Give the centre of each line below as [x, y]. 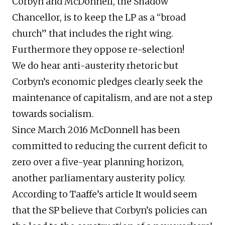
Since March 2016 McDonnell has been [96, 130]
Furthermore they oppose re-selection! [98, 50]
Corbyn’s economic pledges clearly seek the [107, 82]
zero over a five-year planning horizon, [98, 162]
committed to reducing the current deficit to [110, 146]
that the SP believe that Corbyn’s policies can [109, 210]
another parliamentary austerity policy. [99, 178]
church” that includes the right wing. [93, 34]
